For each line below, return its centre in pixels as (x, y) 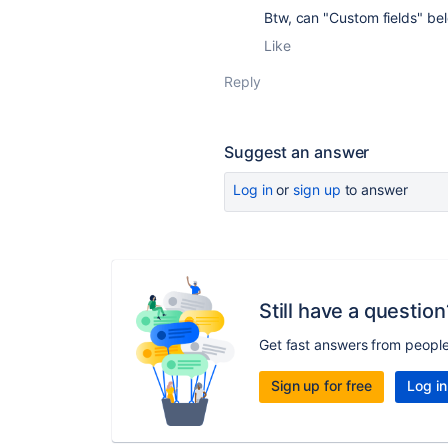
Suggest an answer (297, 152)
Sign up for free (321, 385)
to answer (374, 189)
